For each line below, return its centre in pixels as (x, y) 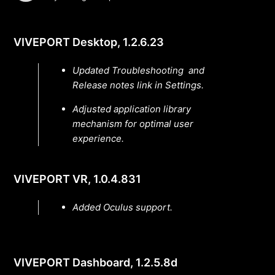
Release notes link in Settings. (138, 85)
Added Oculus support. (125, 207)
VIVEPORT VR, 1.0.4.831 (78, 179)
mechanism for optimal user (133, 124)
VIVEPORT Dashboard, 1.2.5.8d (96, 263)
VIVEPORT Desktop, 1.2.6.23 (89, 42)
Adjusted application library (132, 109)
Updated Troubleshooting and (139, 71)
